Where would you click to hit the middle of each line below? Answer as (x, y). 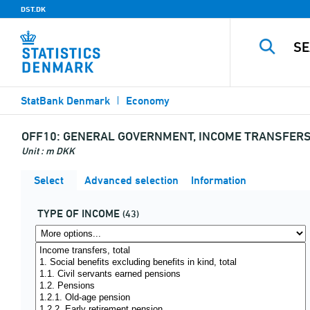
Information (217, 180)
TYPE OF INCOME (79, 213)
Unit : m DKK (48, 151)
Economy (148, 101)
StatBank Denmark (65, 101)
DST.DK (33, 9)
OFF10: (41, 136)
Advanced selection (130, 180)
